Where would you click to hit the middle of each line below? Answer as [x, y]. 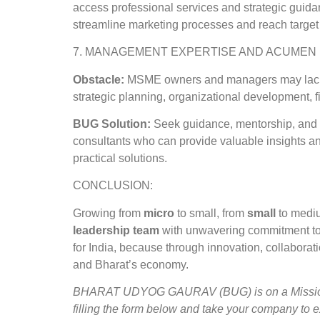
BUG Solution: [113, 124]
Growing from [108, 213]
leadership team [116, 230]
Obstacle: [100, 79]
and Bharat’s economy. [131, 264]
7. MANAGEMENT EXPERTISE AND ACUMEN [195, 52]
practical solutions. [120, 158]
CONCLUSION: [113, 186]
